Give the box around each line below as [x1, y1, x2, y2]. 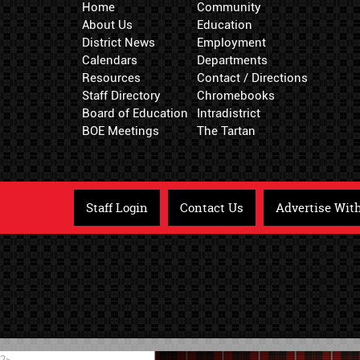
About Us [82, 18, 133, 33]
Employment [196, 35, 266, 51]
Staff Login [86, 199, 148, 217]
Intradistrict [196, 106, 260, 121]
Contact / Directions [196, 71, 308, 86]
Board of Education [82, 106, 188, 121]
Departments [196, 53, 268, 68]
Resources [82, 71, 141, 86]
